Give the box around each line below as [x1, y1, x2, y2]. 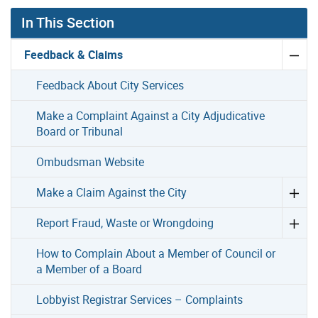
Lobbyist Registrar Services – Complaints [36, 292, 243, 307]
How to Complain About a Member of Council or [36, 246, 276, 261]
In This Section [21, 13, 114, 32]
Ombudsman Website [36, 154, 145, 170]
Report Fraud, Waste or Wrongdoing [36, 215, 214, 231]
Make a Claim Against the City [36, 185, 187, 200]
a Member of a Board [36, 261, 143, 277]
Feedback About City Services [36, 77, 185, 93]
